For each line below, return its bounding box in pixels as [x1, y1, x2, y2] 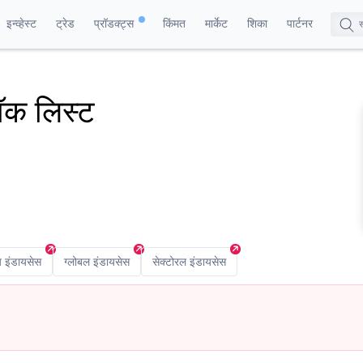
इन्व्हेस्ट [6, 15, 36, 31]
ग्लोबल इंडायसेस [64, 254, 130, 269]
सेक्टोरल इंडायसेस [152, 254, 226, 269]
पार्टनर [286, 15, 313, 31]
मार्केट [204, 15, 228, 31]
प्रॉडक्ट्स [93, 15, 137, 31]
